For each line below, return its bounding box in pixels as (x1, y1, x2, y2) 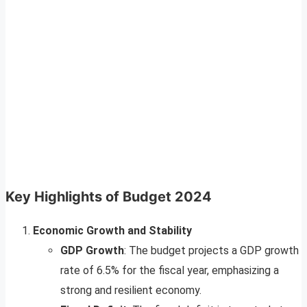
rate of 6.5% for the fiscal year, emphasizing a (60, 264, 279, 278)
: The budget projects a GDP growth (124, 244, 299, 258)
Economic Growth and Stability (33, 224, 192, 238)
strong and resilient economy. (60, 284, 201, 297)
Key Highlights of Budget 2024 (5, 188, 212, 206)
